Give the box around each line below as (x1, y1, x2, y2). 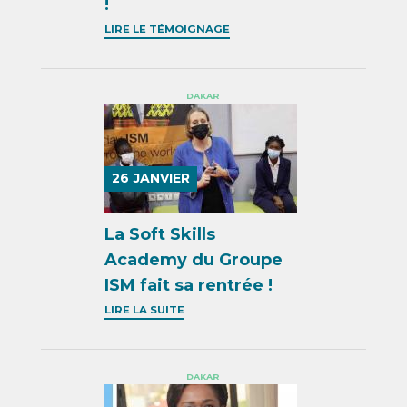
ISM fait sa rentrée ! (104, 274, 273, 295)
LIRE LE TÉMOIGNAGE (104, 22, 231, 35)
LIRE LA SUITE (104, 303, 185, 316)
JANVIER (134, 170, 191, 187)
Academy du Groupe (104, 249, 283, 270)
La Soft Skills (104, 223, 216, 244)
